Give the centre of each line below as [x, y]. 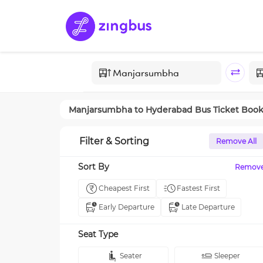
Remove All [236, 141]
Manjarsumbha [100, 109]
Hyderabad [169, 109]
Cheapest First [124, 188]
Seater [131, 256]
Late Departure [208, 207]
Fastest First [198, 188]
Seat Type [98, 234]
